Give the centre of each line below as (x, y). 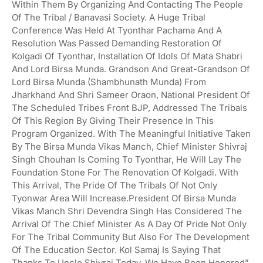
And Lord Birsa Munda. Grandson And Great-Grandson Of (131, 69)
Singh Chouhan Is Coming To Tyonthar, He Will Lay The (127, 159)
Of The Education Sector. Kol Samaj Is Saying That (116, 249)
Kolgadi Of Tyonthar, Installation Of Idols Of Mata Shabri (127, 56)
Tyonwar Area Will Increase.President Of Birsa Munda (124, 198)
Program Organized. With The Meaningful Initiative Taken (131, 133)
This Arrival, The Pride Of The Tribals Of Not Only (114, 185)
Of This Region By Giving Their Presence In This (113, 120)
